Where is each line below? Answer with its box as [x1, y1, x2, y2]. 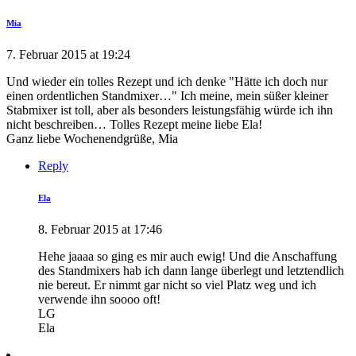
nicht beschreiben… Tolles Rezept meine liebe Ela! [6, 117, 262, 131]
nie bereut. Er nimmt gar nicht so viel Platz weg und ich [38, 277, 316, 292]
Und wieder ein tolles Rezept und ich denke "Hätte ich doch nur [6, 74, 327, 88]
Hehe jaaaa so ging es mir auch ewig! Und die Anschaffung [38, 249, 337, 263]
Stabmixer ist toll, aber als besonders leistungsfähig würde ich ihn [6, 103, 333, 117]
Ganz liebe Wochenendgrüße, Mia [6, 131, 178, 145]
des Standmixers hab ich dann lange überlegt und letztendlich [38, 263, 344, 277]
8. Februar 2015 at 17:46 [38, 222, 162, 236]
